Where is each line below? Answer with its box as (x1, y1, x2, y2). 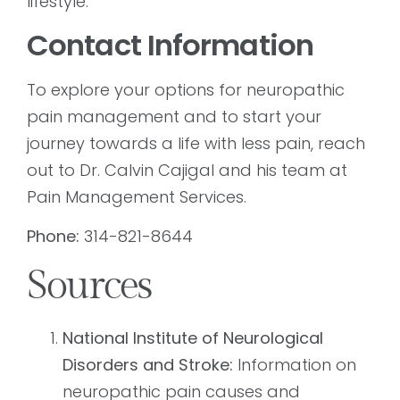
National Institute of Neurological (62, 327, 323, 350)
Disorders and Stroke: (62, 354, 233, 377)
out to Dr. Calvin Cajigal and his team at (27, 158, 347, 181)
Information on (233, 354, 356, 377)
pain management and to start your (27, 104, 321, 128)
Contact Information (27, 24, 313, 65)
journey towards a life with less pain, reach (27, 131, 365, 154)
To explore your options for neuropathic (27, 78, 345, 101)
